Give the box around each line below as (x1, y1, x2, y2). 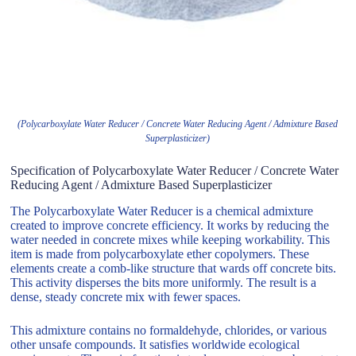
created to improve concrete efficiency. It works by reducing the (10, 218, 330, 232)
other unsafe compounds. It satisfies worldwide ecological (10, 337, 300, 351)
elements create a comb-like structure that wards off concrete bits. (10, 261, 337, 275)
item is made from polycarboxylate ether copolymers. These (10, 246, 310, 261)
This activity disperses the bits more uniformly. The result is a (10, 275, 317, 289)
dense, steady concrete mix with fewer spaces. (10, 289, 242, 304)
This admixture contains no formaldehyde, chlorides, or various (10, 323, 327, 337)
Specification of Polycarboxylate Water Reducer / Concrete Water (10, 163, 339, 177)
